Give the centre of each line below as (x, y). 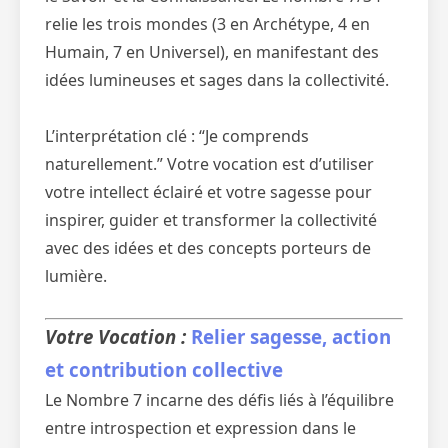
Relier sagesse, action (291, 336)
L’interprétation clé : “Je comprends (177, 136)
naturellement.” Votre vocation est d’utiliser (209, 164)
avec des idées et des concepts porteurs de (208, 248)
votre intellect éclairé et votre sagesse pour (208, 192)
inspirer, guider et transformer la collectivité (211, 220)
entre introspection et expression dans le (200, 428)
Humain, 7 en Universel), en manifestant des (212, 52)
